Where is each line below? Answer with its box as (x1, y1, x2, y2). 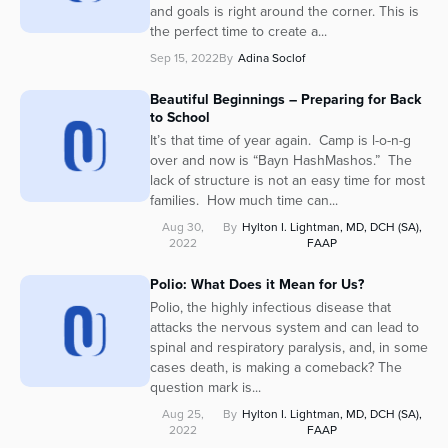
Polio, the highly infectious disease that (150, 297, 391, 319)
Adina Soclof (238, 49, 305, 68)
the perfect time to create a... (150, 21, 327, 43)
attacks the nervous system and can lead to (150, 317, 419, 339)
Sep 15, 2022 (150, 49, 219, 68)
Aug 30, (162, 218, 205, 237)
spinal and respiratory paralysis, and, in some (150, 337, 428, 359)
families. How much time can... (150, 190, 338, 212)
